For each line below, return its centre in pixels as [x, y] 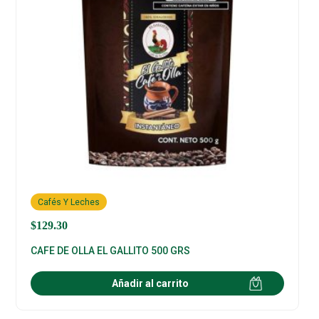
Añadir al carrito [151, 284]
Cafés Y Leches [69, 202]
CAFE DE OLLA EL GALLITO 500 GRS [111, 251]
